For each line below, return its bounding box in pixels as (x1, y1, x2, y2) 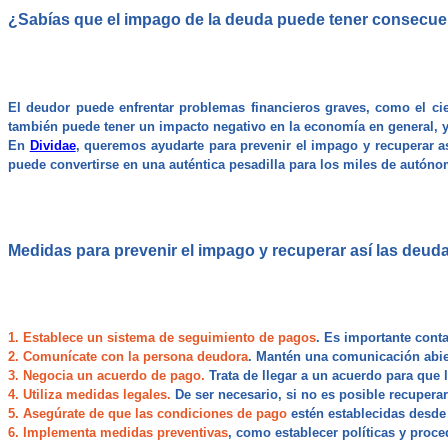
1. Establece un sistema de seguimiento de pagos (8, 330, 316, 346)
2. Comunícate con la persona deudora (8, 349, 248, 365)
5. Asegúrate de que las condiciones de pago (8, 406, 287, 422)
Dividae (29, 138, 76, 154)
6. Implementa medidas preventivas (8, 425, 228, 441)
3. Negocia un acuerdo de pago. (8, 368, 205, 384)
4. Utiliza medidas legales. (8, 387, 171, 403)
